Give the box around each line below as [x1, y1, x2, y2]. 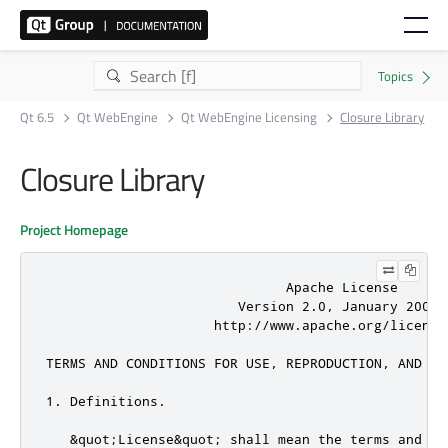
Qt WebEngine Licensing [181, 107, 318, 127]
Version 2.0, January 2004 [46, 297, 438, 314]
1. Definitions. [46, 392, 166, 409]
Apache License [46, 278, 398, 295]
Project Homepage [20, 218, 128, 240]
